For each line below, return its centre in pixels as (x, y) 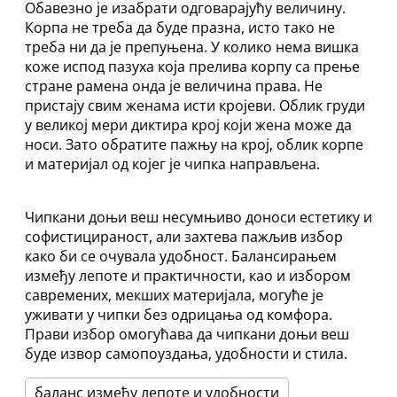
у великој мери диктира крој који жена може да (188, 125)
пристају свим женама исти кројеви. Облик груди (195, 105)
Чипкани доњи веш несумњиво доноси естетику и (198, 218)
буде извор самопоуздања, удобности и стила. (186, 354)
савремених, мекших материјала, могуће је (174, 296)
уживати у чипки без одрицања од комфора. (179, 315)
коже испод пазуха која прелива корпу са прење (192, 66)
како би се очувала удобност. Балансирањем (181, 257)
